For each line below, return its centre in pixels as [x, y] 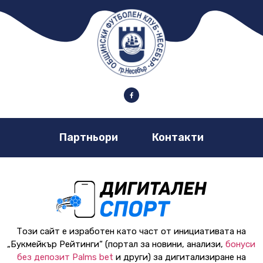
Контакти [178, 138]
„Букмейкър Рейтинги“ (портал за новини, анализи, [117, 245]
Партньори [89, 138]
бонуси [241, 245]
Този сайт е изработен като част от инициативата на [131, 232]
